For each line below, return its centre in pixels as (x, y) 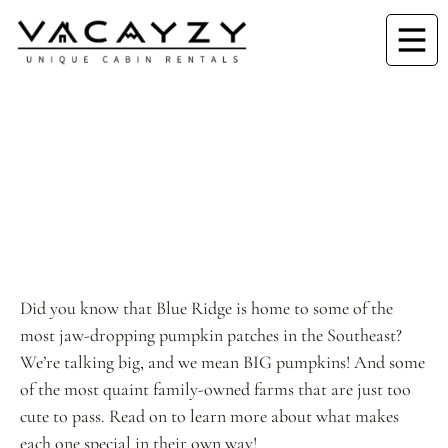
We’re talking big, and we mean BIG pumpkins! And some (222, 361)
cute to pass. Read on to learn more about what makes (209, 415)
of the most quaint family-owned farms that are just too (215, 388)
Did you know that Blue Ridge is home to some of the (206, 307)
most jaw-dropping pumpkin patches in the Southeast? (211, 334)
